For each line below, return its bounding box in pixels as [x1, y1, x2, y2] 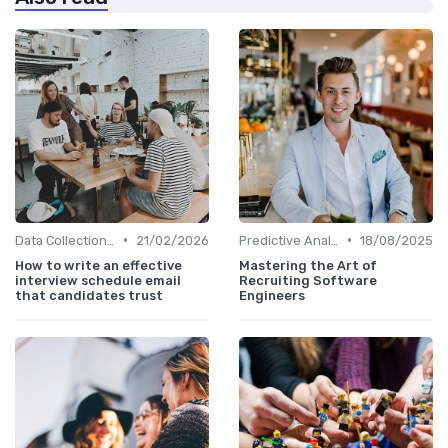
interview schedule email [15, 272, 181, 288]
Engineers [239, 287, 305, 303]
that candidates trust [15, 287, 163, 303]
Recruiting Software [239, 272, 377, 288]
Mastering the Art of [239, 257, 377, 273]
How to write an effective [15, 257, 182, 273]
